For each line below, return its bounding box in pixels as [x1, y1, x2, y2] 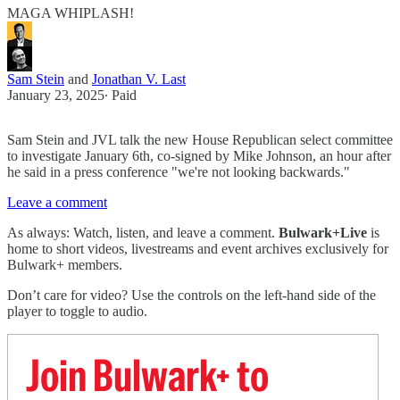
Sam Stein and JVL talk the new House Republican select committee [7, 132, 393, 148]
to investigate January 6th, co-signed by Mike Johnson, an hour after [7, 148, 391, 164]
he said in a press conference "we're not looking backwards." [7, 164, 350, 180]
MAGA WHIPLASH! [7, 5, 134, 21]
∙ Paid [104, 87, 137, 104]
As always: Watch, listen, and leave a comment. [7, 225, 279, 241]
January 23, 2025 [7, 87, 104, 104]
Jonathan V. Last [92, 71, 186, 87]
